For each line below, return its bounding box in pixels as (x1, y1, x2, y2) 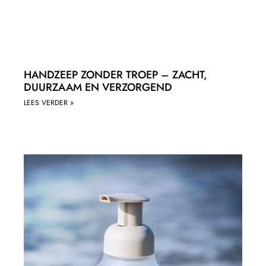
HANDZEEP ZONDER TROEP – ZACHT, (24, 66, 207, 83)
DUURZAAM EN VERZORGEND (24, 79, 172, 95)
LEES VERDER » (24, 97, 74, 108)
